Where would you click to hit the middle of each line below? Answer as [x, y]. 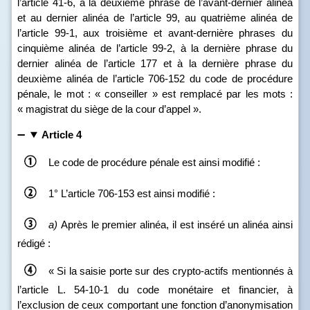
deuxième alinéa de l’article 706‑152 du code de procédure [155, 79]
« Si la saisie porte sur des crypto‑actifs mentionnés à [171, 271]
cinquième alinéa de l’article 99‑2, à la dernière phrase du [155, 48]
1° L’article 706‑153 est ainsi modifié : [132, 193]
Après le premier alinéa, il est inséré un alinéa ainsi [175, 224]
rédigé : [34, 243]
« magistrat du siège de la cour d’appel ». [109, 109]
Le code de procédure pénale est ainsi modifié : [154, 162]
